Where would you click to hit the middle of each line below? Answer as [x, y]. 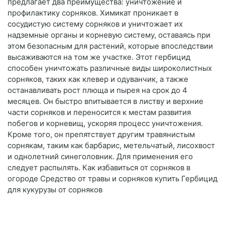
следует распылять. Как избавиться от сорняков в [99, 168]
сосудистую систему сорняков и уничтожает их [95, 24]
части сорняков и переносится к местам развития [99, 113]
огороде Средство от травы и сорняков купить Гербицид [113, 179]
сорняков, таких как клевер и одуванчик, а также [98, 79]
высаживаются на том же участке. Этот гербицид [99, 57]
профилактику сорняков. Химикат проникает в [93, 13]
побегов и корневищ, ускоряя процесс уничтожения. [105, 124]
